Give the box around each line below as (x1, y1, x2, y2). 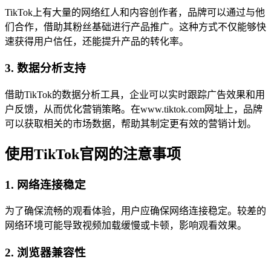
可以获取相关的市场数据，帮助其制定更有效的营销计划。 (5, 118, 256, 129)
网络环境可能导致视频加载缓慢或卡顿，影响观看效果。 (5, 220, 247, 231)
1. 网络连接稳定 (5, 178, 86, 191)
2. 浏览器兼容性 (5, 246, 86, 260)
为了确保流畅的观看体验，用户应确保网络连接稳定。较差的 (5, 206, 266, 217)
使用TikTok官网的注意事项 (5, 146, 181, 162)
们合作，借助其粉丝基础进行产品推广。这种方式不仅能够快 (5, 21, 266, 32)
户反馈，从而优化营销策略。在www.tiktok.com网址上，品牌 (5, 103, 263, 114)
